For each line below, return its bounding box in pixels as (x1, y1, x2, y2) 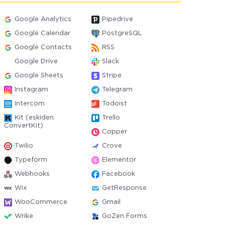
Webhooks (15, 171, 50, 177)
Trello (101, 115, 120, 121)
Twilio (15, 143, 34, 149)
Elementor (101, 157, 136, 163)
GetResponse (101, 185, 147, 191)
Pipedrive (101, 17, 133, 22)
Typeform (15, 157, 48, 163)
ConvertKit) (4, 123, 44, 129)
